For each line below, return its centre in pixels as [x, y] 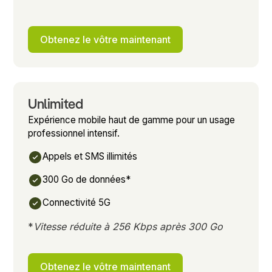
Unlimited [56, 105]
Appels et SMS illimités [90, 156]
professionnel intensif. [74, 133]
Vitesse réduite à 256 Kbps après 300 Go [128, 226]
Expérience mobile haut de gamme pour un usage [132, 120]
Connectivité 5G [77, 202]
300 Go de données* [87, 179]
